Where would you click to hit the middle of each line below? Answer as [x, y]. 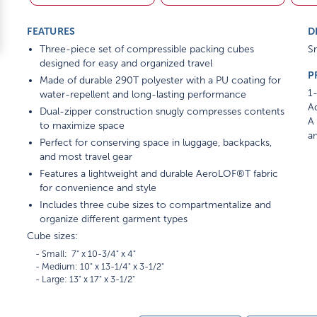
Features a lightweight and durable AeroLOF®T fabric [159, 173]
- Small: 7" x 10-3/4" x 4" [82, 254]
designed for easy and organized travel [126, 63]
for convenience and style [98, 188]
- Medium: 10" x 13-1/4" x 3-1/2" [96, 266]
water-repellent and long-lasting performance [143, 94]
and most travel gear [86, 156]
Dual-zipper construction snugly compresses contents [162, 111]
